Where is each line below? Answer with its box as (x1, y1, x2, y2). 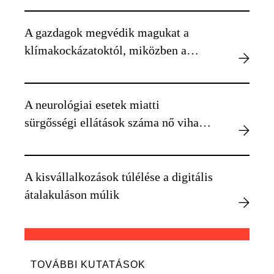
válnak (24, 79, 57, 93)
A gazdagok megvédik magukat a (24, 26, 189, 40)
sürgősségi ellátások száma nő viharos (24, 116, 214, 130)
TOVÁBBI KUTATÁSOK (31, 259, 146, 270)
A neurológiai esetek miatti (24, 98, 160, 112)
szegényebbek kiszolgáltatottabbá (24, 61, 191, 75)
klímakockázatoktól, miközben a (24, 43, 187, 57)
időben (24, 133, 58, 147)
